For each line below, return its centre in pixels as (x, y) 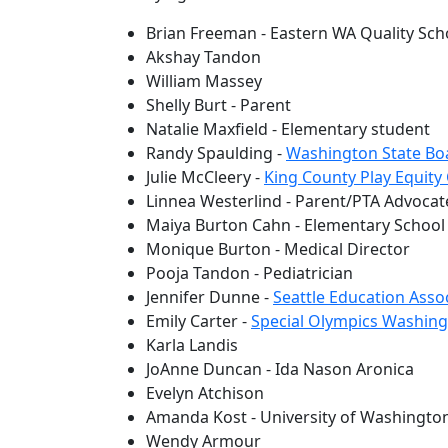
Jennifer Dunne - (209, 297)
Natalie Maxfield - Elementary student (288, 129)
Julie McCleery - (205, 177)
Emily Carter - (198, 321)
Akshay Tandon (203, 57)
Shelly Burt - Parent (218, 105)
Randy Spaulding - (216, 153)
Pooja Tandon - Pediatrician (249, 273)
